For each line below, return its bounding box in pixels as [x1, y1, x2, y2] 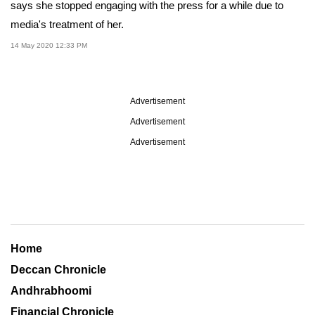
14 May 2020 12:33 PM [11, 41, 87, 49]
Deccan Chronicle [11, 263, 106, 276]
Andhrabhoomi [11, 284, 91, 297]
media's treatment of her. [11, 18, 124, 30]
